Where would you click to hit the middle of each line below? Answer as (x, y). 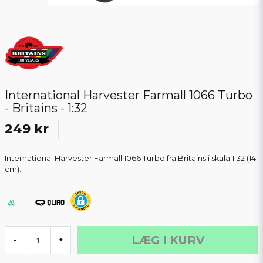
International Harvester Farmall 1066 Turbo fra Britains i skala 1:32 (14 (130, 159)
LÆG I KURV (168, 240)
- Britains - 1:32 (46, 108)
